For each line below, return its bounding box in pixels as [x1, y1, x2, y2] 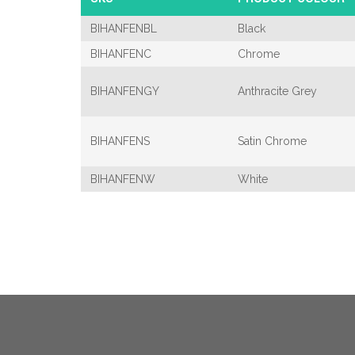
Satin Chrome [238, 135, 307, 147]
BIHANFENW [90, 173, 155, 185]
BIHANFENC [90, 48, 151, 60]
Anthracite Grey [238, 85, 317, 97]
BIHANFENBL [90, 22, 157, 35]
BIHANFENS [90, 135, 150, 147]
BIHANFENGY [90, 85, 159, 97]
